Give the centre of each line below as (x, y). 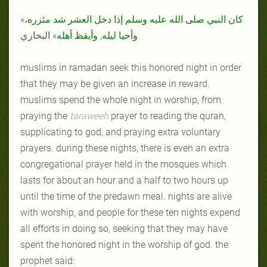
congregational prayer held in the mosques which (123, 164)
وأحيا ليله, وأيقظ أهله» (95, 35)
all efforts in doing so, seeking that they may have (124, 228)
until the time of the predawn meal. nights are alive (126, 196)
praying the (45, 116)
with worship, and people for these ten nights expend (130, 212)
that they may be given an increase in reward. (115, 83)
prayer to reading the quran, (168, 116)
